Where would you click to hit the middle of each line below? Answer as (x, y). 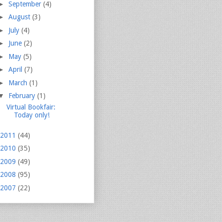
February (23, 96)
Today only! (31, 115)
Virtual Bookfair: (31, 107)
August (20, 17)
